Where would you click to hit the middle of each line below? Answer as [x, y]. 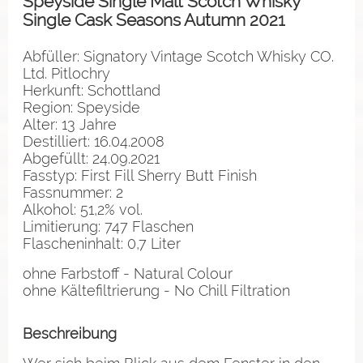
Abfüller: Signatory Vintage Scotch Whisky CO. [178, 56]
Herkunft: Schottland [92, 90]
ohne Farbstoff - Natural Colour [128, 273]
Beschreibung [70, 333]
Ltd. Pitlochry [66, 73]
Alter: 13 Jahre [70, 124]
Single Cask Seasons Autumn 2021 [154, 19]
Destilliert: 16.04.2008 [94, 141]
